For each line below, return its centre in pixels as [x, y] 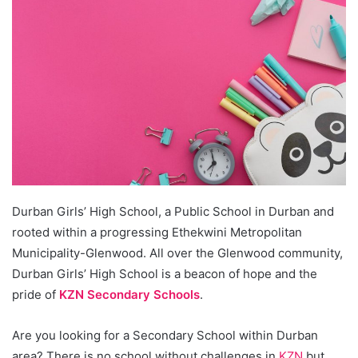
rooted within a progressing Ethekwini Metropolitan [157, 232]
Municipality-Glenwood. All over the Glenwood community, [177, 253]
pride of [36, 294]
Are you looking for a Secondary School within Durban [165, 335]
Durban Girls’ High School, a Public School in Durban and [173, 211]
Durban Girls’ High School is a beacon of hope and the [165, 273]
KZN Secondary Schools [129, 294]
